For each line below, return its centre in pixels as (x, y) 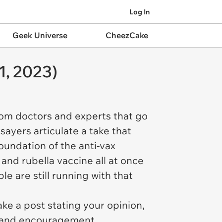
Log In (139, 12)
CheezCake (127, 35)
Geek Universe (40, 35)
